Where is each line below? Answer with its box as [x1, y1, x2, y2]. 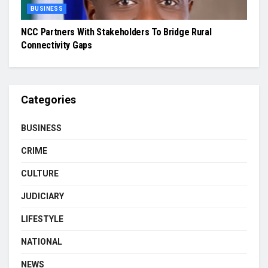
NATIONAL [21, 237, 62, 246]
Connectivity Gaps [21, 39, 92, 51]
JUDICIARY [21, 191, 64, 201]
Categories [21, 93, 76, 106]
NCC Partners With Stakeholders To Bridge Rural [21, 26, 212, 38]
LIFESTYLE [21, 214, 63, 224]
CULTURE [21, 169, 59, 178]
